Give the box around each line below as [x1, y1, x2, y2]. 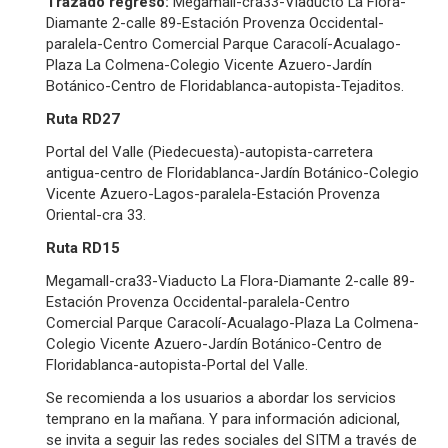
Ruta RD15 [45, 239, 120, 257]
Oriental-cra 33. [45, 206, 146, 224]
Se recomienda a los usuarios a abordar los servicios [45, 389, 396, 407]
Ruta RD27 [45, 110, 120, 128]
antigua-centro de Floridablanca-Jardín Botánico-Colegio [45, 164, 419, 182]
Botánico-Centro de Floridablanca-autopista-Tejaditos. [45, 77, 404, 95]
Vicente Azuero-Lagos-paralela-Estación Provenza [45, 185, 380, 203]
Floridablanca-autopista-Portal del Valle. [45, 356, 308, 374]
